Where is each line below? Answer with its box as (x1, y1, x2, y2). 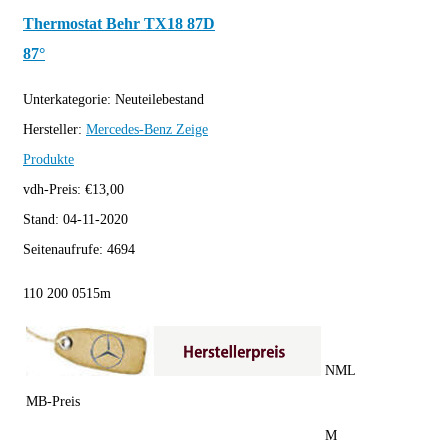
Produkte (23, 152, 74, 168)
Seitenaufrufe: (23, 242, 107, 258)
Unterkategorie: (23, 92, 115, 108)
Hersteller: (23, 122, 86, 138)
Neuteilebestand (115, 92, 204, 108)
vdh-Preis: (23, 182, 85, 198)
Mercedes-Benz (86, 122, 172, 138)
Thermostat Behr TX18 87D (23, 13, 215, 33)
